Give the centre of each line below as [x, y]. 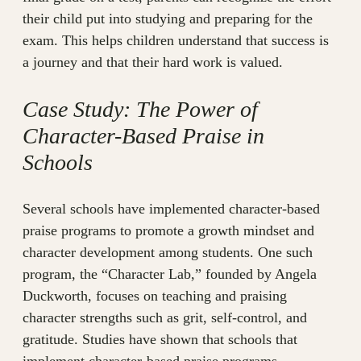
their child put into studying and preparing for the [168, 19]
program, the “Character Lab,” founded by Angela [170, 274]
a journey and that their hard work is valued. [153, 62]
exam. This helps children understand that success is [176, 41]
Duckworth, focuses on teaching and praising [155, 296]
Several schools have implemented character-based [171, 209]
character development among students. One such [168, 253]
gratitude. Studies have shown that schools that [160, 340]
